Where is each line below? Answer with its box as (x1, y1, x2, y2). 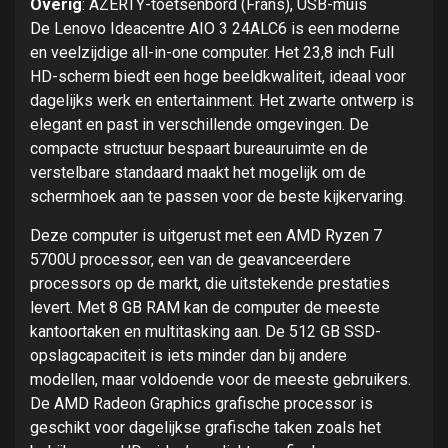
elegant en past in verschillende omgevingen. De (30, 115, 369, 135)
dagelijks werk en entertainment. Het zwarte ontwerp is (30, 91, 414, 111)
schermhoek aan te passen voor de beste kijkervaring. (30, 187, 406, 207)
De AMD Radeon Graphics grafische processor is (30, 394, 373, 414)
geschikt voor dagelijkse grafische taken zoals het (30, 418, 381, 438)
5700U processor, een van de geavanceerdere (30, 250, 351, 270)
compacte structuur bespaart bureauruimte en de (30, 139, 368, 159)
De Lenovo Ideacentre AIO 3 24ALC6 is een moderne (30, 19, 400, 39)
